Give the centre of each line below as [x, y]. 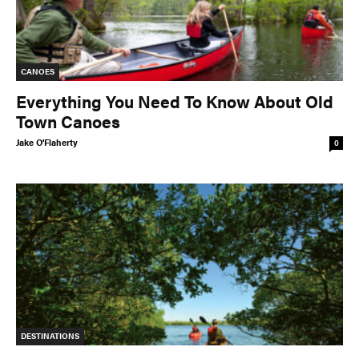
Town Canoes [68, 121]
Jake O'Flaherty [47, 143]
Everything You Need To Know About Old [175, 101]
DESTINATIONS [50, 335]
